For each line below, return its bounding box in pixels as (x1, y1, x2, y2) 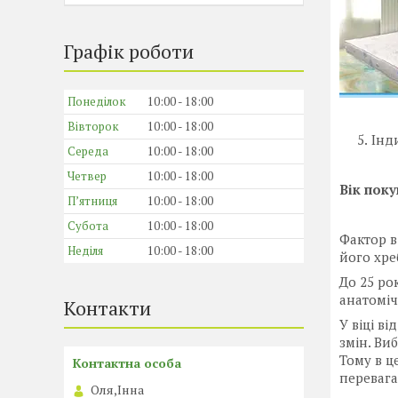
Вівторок (68, 118, 119, 134)
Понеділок (68, 93, 126, 109)
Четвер (68, 168, 107, 184)
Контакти (64, 295, 151, 321)
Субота (68, 218, 108, 234)
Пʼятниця (68, 193, 117, 209)
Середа (68, 143, 108, 159)
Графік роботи (64, 38, 194, 64)
